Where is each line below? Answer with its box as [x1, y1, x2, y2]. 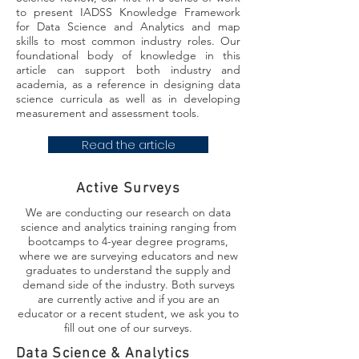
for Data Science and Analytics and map [16, 19, 240, 34]
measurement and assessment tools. [16, 106, 200, 120]
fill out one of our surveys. [64, 321, 192, 335]
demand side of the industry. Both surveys [22, 277, 235, 292]
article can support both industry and [16, 63, 240, 77]
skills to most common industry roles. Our [16, 34, 240, 48]
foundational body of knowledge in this [16, 48, 240, 63]
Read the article [81, 136, 175, 153]
